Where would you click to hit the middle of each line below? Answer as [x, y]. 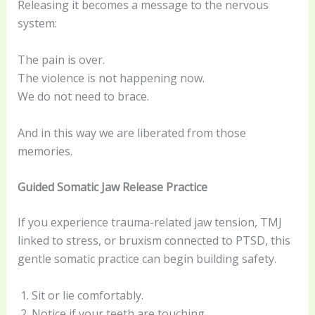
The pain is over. [61, 59]
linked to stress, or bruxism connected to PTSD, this [154, 241]
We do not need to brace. [83, 96]
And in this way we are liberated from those [131, 133]
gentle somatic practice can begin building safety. [147, 259]
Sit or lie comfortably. [87, 295]
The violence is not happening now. [111, 78]
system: [37, 24]
